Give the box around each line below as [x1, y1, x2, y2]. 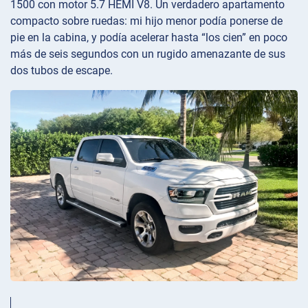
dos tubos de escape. [10, 63, 113, 77]
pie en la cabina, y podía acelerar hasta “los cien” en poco [10, 30, 287, 44]
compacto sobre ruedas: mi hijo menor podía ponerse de [10, 14, 283, 27]
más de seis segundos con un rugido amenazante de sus [10, 47, 285, 60]
